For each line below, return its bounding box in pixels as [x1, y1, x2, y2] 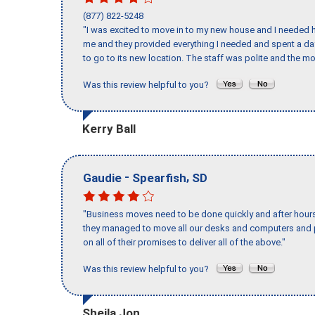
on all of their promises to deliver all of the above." [83, 237, 285, 248]
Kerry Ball [82, 121, 136, 136]
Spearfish [132, 170, 186, 185]
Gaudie [83, 170, 122, 185]
